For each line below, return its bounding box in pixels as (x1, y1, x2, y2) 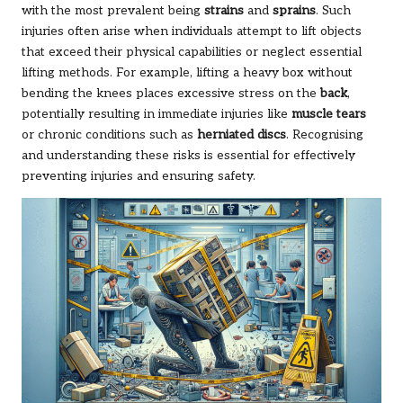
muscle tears (291, 106, 366, 121)
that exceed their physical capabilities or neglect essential (22, 44, 362, 59)
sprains (273, 3, 316, 18)
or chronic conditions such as (22, 127, 197, 142)
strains (204, 3, 244, 18)
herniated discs (197, 127, 286, 142)
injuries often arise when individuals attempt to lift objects (22, 23, 362, 39)
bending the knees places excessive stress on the (22, 85, 320, 101)
